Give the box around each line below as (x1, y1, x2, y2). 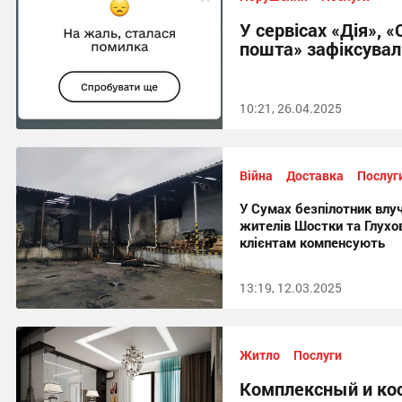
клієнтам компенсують (240, 233, 385, 251)
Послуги (293, 346, 342, 363)
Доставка (286, 167, 344, 184)
